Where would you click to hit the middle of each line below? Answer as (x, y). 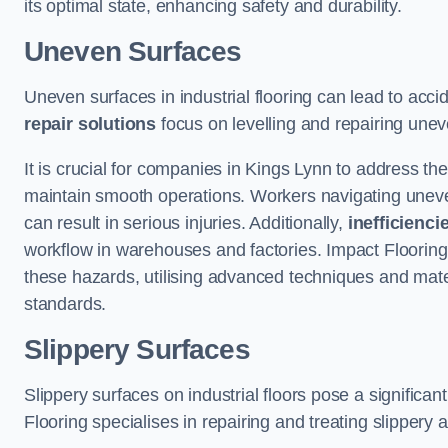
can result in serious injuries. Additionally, (186, 223)
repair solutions (90, 124)
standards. (65, 304)
